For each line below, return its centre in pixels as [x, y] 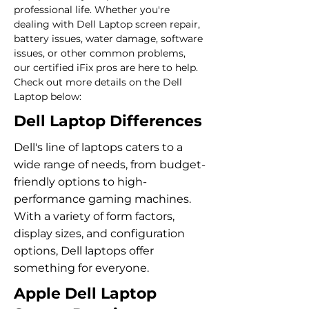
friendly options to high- [80, 182]
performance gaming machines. [102, 199]
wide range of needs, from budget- [110, 165]
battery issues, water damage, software [110, 39]
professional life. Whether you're [93, 10]
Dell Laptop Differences [108, 121]
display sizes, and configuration [99, 233]
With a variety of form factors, [94, 216]
